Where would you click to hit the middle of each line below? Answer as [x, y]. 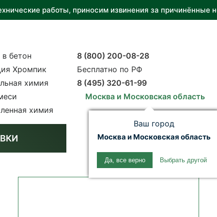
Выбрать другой [183, 160]
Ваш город [154, 124]
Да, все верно [125, 160]
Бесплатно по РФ [109, 69]
